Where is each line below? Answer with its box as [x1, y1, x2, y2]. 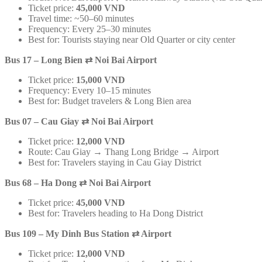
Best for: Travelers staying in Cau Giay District [28, 157, 201, 167]
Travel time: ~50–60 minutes [28, 13, 134, 23]
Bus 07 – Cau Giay [5, 116, 81, 126]
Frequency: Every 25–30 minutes [28, 23, 151, 34]
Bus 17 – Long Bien [5, 54, 85, 65]
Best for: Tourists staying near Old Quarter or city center [28, 34, 235, 44]
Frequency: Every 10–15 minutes [28, 85, 151, 95]
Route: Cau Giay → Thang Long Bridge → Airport [28, 146, 219, 157]
